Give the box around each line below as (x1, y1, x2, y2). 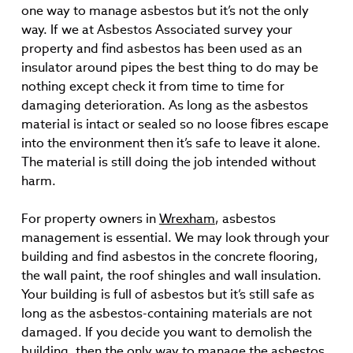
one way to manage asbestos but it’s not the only (20, 2, 309, 19)
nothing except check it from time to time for (20, 78, 284, 95)
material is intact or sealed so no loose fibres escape (20, 116, 329, 132)
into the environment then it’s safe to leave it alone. (20, 135, 321, 151)
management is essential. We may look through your (20, 229, 329, 246)
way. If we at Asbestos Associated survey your (20, 21, 292, 38)
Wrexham (158, 210, 215, 227)
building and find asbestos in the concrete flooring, (20, 248, 318, 265)
